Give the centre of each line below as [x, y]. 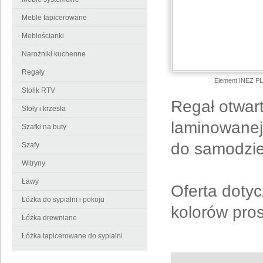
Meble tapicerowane [54, 18]
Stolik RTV [38, 90]
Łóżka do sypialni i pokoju [63, 200]
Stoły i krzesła [44, 109]
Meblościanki [43, 36]
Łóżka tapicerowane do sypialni [72, 236]
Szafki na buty [44, 127]
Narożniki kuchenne [54, 54]
